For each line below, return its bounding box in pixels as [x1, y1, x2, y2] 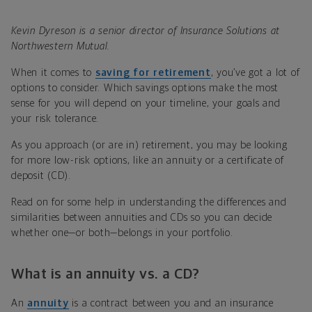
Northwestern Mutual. [11, 40, 110, 52]
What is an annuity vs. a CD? [11, 266, 200, 281]
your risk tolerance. [11, 113, 99, 124]
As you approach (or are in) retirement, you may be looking [11, 139, 288, 150]
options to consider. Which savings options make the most [11, 82, 279, 93]
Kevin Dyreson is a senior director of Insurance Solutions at [11, 25, 280, 36]
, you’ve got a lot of [210, 67, 300, 78]
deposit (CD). [11, 170, 71, 181]
